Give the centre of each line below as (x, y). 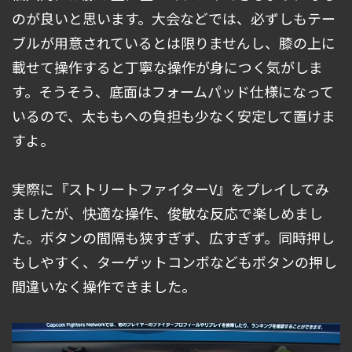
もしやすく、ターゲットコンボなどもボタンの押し (174, 262)
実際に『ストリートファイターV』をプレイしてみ (170, 189)
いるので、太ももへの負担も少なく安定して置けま (174, 116)
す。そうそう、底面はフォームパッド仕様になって (173, 92)
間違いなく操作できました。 (104, 286)
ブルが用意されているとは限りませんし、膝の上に (174, 43)
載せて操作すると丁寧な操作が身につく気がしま (167, 67)
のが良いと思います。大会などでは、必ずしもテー (174, 18)
